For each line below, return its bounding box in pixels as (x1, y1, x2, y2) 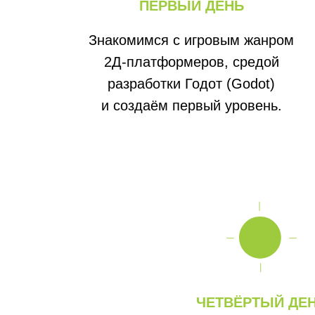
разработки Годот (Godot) (108, 76, 275, 91)
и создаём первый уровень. (101, 98, 282, 113)
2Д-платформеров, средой (103, 54, 279, 70)
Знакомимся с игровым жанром (89, 32, 294, 48)
